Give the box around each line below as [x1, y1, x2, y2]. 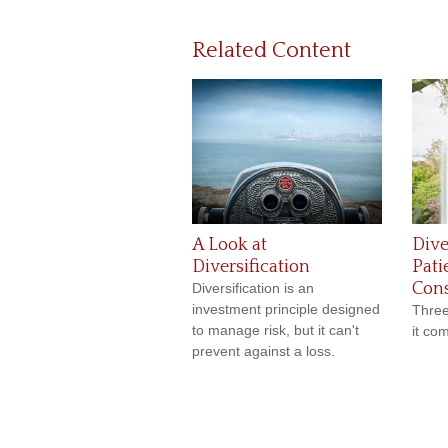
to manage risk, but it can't [192, 322, 359, 339]
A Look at [192, 235, 267, 256]
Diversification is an [192, 280, 314, 297]
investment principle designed [192, 301, 380, 318]
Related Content [192, 38, 351, 64]
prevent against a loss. [192, 343, 335, 360]
